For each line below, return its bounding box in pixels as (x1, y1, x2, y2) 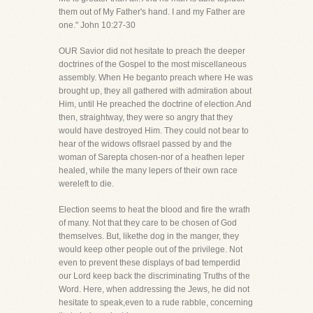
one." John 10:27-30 (59, 20, 136, 30)
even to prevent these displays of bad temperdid (59, 258, 240, 268)
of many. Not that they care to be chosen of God (59, 218, 237, 228)
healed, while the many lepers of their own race (59, 166, 238, 175)
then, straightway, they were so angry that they (59, 112, 233, 122)
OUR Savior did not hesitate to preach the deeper (59, 46, 245, 56)
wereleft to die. (59, 179, 114, 189)
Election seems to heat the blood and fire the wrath (59, 205, 250, 214)
